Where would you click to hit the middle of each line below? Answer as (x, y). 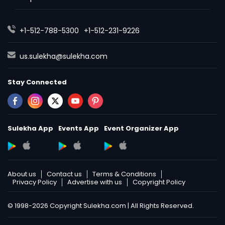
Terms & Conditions (124, 174)
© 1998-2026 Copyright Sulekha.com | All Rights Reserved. (101, 205)
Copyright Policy (159, 182)
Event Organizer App (141, 128)
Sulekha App (30, 128)
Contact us (64, 174)
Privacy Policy (35, 182)
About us (22, 174)
